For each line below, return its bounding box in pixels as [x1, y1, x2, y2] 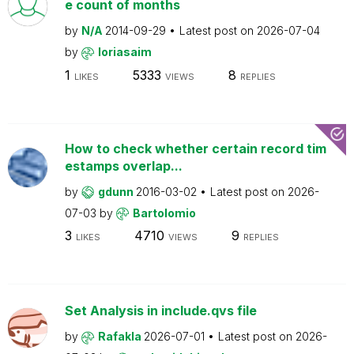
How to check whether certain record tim [64, 140, 326, 156]
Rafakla [97, 330, 144, 343]
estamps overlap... [64, 157, 183, 174]
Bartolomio [132, 205, 196, 220]
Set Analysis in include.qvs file [64, 303, 257, 318]
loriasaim [97, 45, 152, 58]
